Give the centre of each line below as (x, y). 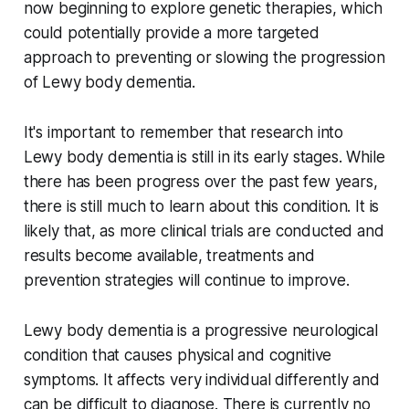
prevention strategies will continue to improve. (186, 281)
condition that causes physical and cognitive (178, 356)
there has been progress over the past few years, (200, 182)
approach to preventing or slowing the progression (204, 58)
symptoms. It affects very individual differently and (201, 380)
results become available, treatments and (169, 256)
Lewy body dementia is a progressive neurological (200, 331)
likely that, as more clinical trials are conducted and (204, 231)
